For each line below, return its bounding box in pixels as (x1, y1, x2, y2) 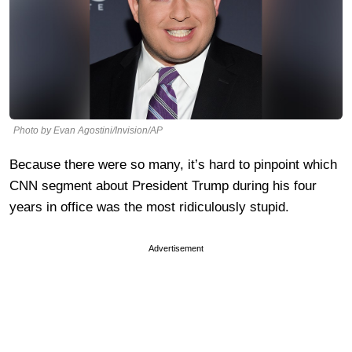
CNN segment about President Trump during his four (9, 178, 317, 193)
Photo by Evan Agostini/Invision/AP (13, 124, 163, 136)
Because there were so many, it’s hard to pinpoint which (9, 156, 337, 172)
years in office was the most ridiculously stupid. (9, 199, 289, 214)
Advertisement (148, 243, 203, 253)
